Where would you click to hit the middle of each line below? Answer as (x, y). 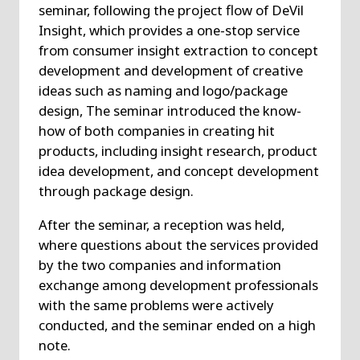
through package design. (116, 190)
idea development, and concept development (178, 170)
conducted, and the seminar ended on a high (177, 325)
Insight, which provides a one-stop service (169, 30)
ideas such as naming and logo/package (163, 90)
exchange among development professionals (178, 284)
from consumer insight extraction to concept (178, 50)
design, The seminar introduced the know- (170, 110)
